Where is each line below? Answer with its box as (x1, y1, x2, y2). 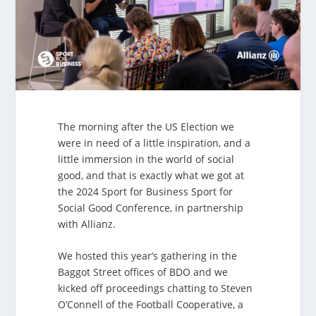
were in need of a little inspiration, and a (58, 135, 251, 150)
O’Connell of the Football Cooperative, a (58, 298, 244, 312)
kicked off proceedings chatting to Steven (58, 281, 253, 296)
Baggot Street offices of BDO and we (58, 265, 229, 279)
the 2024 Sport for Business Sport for (58, 184, 233, 198)
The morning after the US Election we (58, 119, 235, 133)
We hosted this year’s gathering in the (58, 249, 238, 263)
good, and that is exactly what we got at (58, 168, 245, 182)
